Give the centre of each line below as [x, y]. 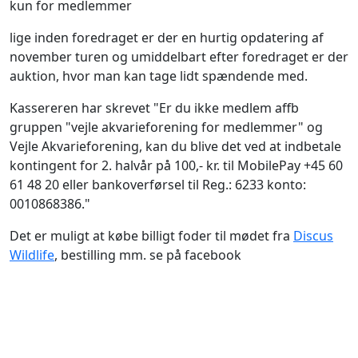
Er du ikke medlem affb [229, 108]
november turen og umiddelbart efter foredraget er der [179, 57]
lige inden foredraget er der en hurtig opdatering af [167, 38]
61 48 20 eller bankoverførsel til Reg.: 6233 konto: [158, 185]
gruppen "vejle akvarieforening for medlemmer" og [166, 127]
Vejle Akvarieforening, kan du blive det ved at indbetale [175, 146]
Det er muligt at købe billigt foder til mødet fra [151, 236]
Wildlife [32, 255]
